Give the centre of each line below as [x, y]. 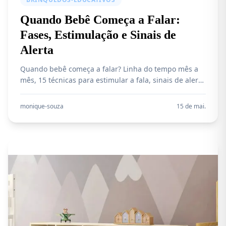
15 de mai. [191, 106]
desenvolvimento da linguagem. [75, 102]
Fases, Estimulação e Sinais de [98, 35]
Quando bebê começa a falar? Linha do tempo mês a [109, 69]
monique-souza [42, 106]
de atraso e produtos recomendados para [91, 91]
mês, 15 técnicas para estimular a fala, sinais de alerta [112, 80]
